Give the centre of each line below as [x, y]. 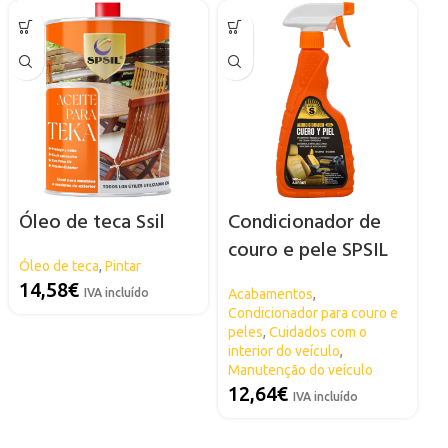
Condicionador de [304, 222]
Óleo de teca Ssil [91, 222]
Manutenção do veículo [300, 369]
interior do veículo [283, 350]
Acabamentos [270, 293]
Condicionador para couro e [312, 312]
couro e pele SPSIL [307, 250]
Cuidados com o [317, 331]
